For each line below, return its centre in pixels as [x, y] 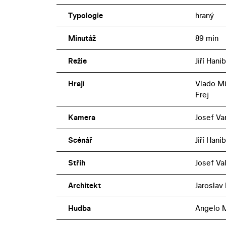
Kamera [81, 117]
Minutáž [82, 38]
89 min [207, 38]
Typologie [85, 15]
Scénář [80, 140]
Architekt [84, 185]
